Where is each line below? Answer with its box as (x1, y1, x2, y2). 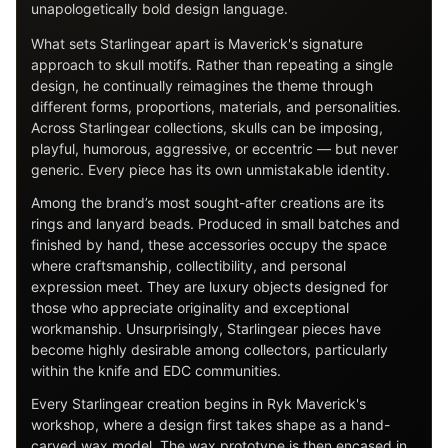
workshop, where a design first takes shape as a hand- (31, 416, 390, 433)
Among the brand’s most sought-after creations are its (31, 194, 384, 211)
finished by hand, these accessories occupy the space (31, 236, 387, 253)
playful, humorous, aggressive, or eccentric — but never (31, 140, 398, 157)
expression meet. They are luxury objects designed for (31, 278, 388, 295)
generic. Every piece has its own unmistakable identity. (31, 161, 390, 178)
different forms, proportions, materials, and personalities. (31, 98, 401, 115)
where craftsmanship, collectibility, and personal (31, 257, 346, 274)
